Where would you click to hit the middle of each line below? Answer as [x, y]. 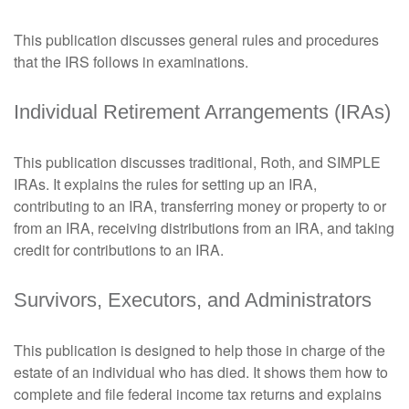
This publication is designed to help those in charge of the [199, 350]
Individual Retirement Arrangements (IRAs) [202, 112]
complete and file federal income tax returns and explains [198, 394]
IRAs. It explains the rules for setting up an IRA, [165, 184]
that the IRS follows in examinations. [131, 62]
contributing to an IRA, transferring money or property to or [200, 206]
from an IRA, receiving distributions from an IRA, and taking [204, 228]
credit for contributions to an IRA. [119, 250]
